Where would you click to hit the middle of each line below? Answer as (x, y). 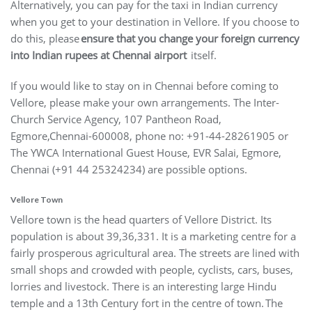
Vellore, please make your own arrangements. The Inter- (145, 103)
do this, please (46, 39)
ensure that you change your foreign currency (190, 39)
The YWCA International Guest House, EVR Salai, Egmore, (146, 153)
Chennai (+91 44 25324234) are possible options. (130, 170)
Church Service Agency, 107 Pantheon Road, (116, 119)
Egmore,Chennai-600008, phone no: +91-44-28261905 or (149, 136)
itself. (203, 55)
